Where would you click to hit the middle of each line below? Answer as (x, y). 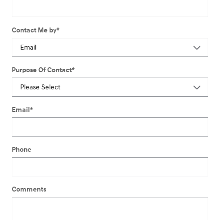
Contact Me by (34, 30)
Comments (29, 189)
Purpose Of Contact (42, 70)
